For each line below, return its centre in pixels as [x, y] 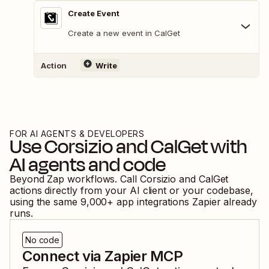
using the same [44, 202]
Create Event [94, 14]
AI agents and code [88, 165]
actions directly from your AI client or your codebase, [131, 191]
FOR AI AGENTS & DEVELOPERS [77, 134]
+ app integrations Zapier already [182, 202]
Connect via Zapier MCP [103, 256]
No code [43, 240]
